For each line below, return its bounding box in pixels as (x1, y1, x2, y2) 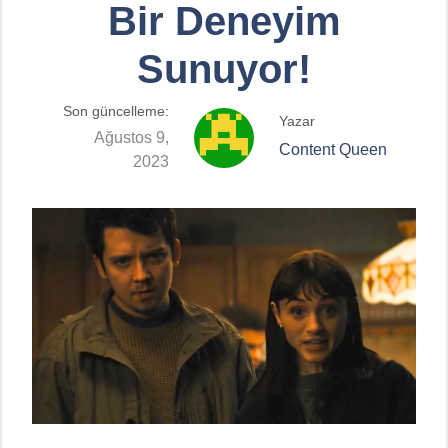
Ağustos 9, (94, 128, 169, 146)
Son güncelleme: (63, 103, 169, 120)
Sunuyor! (137, 46, 311, 91)
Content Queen (279, 140, 387, 158)
